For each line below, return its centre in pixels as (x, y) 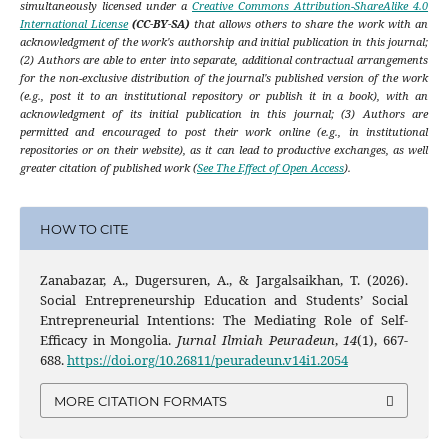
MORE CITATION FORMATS (140, 400)
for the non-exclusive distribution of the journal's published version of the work (224, 78)
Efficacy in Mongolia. (108, 340)
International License (74, 24)
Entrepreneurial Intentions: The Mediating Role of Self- (224, 320)
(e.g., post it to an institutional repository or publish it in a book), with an (224, 96)
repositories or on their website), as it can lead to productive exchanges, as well (224, 150)
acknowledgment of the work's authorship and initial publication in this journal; (224, 42)
